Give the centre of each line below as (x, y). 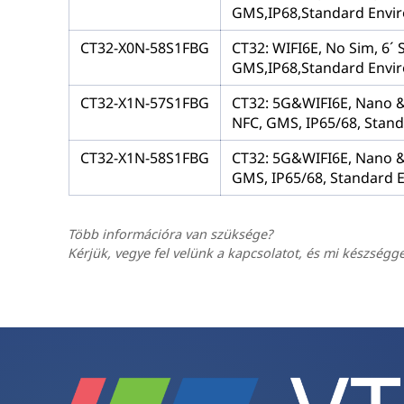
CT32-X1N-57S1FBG (144, 103)
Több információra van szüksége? (170, 234)
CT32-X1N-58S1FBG (144, 158)
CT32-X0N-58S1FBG (144, 48)
